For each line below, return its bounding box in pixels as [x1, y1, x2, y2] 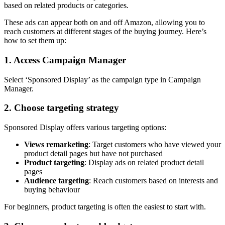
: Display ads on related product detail [84, 158, 204, 167]
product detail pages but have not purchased [24, 149, 163, 158]
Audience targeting [24, 176, 89, 185]
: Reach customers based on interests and [89, 176, 218, 185]
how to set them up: [4, 36, 66, 45]
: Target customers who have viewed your [88, 140, 221, 149]
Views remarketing [24, 140, 88, 149]
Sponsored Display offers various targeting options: [4, 123, 166, 132]
